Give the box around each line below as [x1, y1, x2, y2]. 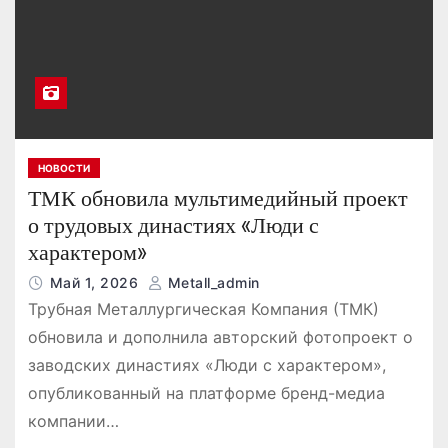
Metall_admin [163, 274, 260, 292]
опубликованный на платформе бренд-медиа [27, 383, 385, 404]
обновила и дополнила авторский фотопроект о [27, 327, 413, 348]
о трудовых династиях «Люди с [27, 212, 319, 240]
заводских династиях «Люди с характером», [27, 355, 386, 376]
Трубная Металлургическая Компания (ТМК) [27, 299, 379, 320]
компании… [27, 411, 119, 432]
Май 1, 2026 [49, 274, 143, 292]
